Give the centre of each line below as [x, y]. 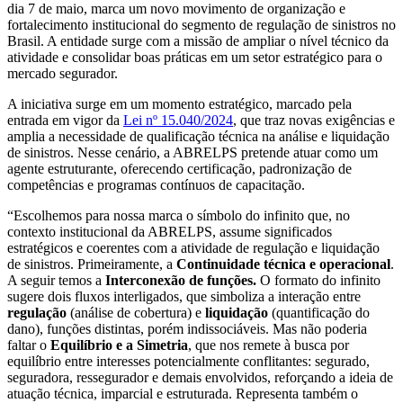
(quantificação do [319, 312]
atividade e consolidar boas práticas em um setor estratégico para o [195, 57]
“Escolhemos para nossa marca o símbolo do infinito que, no [179, 215]
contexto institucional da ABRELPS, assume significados [170, 231]
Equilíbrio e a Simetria [119, 345]
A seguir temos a [56, 280]
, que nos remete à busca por [269, 345]
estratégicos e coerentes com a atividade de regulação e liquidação [193, 247]
